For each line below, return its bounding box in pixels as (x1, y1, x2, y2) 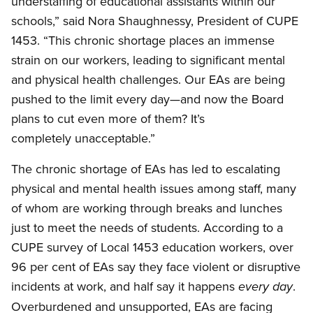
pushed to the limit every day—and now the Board (11, 90, 284, 108)
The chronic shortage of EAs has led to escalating (11, 160, 280, 178)
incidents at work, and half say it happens (11, 277, 238, 296)
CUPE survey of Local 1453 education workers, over (11, 238, 293, 256)
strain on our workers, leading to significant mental (11, 51, 285, 69)
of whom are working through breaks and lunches (11, 199, 282, 217)
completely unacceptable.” (11, 129, 155, 147)
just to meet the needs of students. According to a (11, 219, 283, 237)
